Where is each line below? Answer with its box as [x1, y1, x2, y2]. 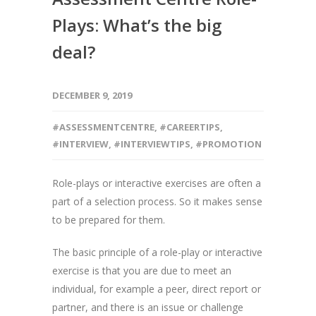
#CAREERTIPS [159, 120, 220, 133]
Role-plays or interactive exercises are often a [52, 176, 261, 190]
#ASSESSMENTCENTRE [52, 120, 154, 133]
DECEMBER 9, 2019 [52, 88, 132, 102]
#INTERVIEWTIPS [114, 137, 190, 150]
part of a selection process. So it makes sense [52, 194, 262, 208]
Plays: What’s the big [52, 13, 221, 37]
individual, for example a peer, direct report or [52, 281, 261, 296]
